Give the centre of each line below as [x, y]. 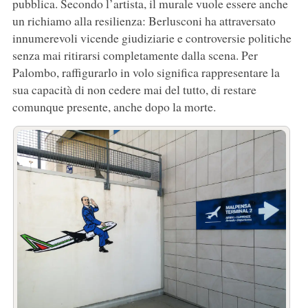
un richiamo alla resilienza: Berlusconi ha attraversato [144, 20]
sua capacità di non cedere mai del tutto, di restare [134, 89]
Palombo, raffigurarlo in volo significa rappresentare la [146, 72]
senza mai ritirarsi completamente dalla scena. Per [135, 55]
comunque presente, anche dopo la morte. [114, 106]
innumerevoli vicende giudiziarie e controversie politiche [152, 37]
